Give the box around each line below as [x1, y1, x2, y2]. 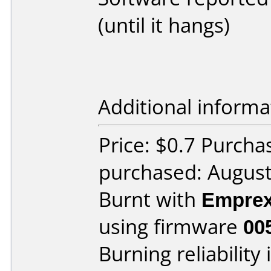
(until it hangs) [98, 11, 230, 39]
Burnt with [99, 186, 201, 213]
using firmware [99, 213, 243, 240]
